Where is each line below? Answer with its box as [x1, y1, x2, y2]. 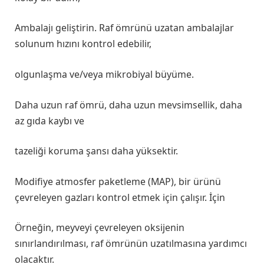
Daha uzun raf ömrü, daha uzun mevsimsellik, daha [15, 98, 242, 111]
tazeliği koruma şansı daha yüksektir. [15, 144, 178, 158]
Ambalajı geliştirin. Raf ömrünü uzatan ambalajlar [15, 21, 234, 35]
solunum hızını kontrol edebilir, [15, 37, 151, 51]
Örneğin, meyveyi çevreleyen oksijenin [15, 221, 184, 235]
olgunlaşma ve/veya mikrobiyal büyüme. [15, 67, 194, 81]
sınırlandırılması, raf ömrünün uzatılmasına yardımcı [15, 237, 247, 250]
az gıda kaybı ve [15, 114, 84, 127]
